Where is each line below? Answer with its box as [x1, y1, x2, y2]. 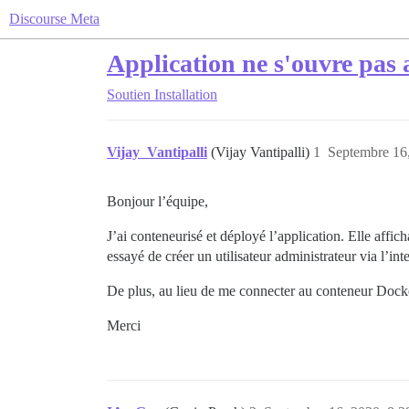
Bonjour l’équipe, [107, 194, 208, 209]
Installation [154, 87, 217, 102]
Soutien [107, 87, 151, 102]
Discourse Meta [9, 11, 100, 26]
